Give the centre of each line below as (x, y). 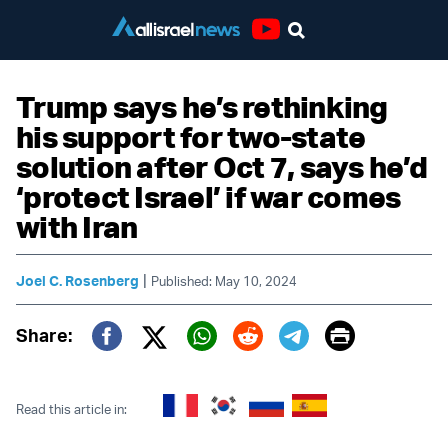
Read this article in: (71, 408)
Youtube (288, 51)
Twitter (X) (208, 363)
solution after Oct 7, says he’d (221, 166)
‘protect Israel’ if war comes (208, 196)
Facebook (159, 364)
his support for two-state (191, 136)
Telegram (340, 364)
